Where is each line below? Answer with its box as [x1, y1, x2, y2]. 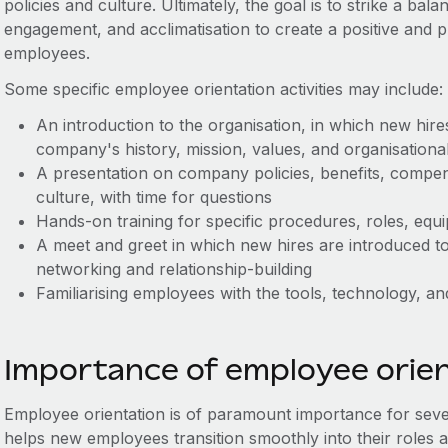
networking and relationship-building [35, 259, 312, 279]
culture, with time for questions [35, 187, 272, 207]
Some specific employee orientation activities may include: [3, 79, 443, 99]
